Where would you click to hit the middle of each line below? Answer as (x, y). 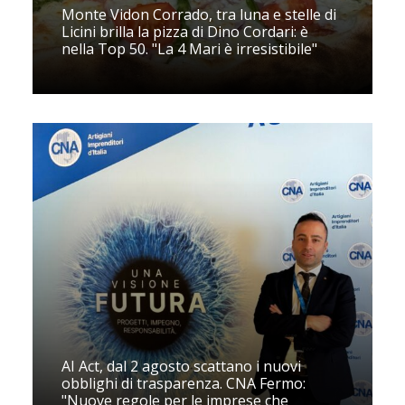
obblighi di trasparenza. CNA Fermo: (184, 383)
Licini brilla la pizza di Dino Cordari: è (185, 32)
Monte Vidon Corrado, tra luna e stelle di (199, 14)
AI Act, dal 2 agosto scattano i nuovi (181, 366)
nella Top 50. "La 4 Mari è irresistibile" (189, 49)
